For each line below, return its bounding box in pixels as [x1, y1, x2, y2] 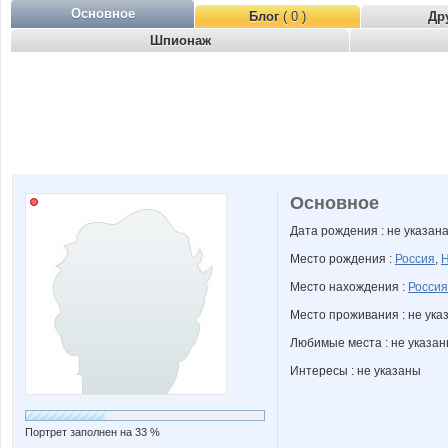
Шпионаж [149, 33, 211, 48]
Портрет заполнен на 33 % [25, 426, 160, 438]
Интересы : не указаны [290, 364, 421, 378]
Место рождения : [290, 252, 395, 266]
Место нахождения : [290, 280, 408, 294]
